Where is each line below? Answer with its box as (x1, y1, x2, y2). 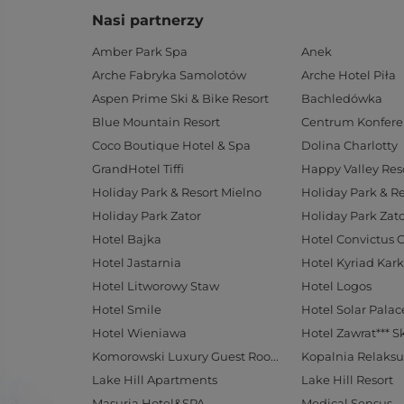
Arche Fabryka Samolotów (92, 68, 246, 82)
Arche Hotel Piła (301, 68, 396, 82)
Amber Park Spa (92, 44, 188, 59)
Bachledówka (301, 91, 382, 106)
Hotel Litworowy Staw (92, 279, 219, 293)
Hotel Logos (301, 279, 372, 293)
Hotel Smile (92, 302, 161, 317)
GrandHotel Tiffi (92, 161, 184, 176)
